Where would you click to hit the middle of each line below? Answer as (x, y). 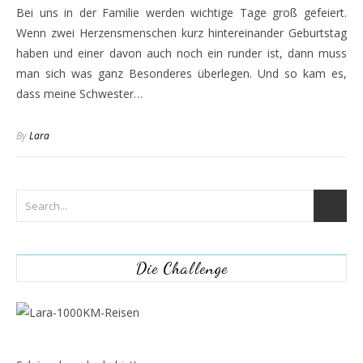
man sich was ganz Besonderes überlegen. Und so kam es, (181, 73)
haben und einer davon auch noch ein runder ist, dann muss (181, 53)
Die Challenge (181, 268)
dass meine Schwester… (79, 94)
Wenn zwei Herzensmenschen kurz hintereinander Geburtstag (181, 33)
